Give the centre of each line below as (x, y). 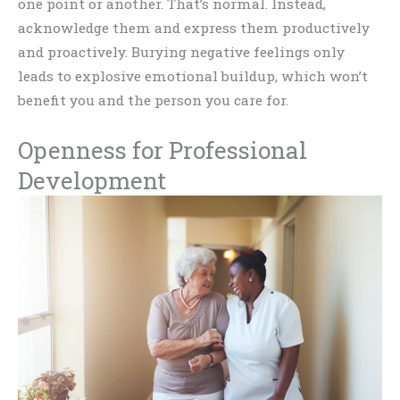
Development (92, 181)
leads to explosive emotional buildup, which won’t (193, 76)
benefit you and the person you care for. (153, 100)
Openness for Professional (162, 150)
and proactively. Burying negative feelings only (181, 52)
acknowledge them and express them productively (194, 28)
